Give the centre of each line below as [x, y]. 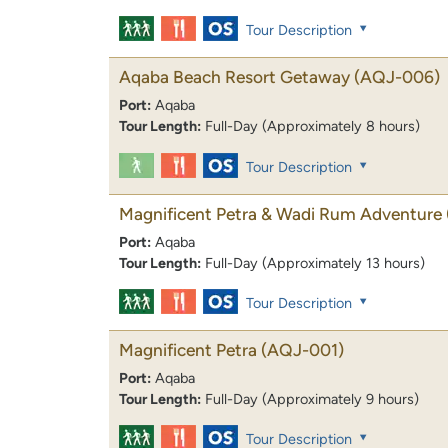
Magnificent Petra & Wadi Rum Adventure [280, 213]
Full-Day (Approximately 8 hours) [312, 126]
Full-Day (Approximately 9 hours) [312, 398]
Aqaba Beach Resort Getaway [234, 77]
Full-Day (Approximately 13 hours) [315, 262]
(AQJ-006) [397, 77]
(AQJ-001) [302, 349]
